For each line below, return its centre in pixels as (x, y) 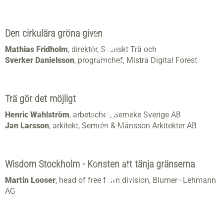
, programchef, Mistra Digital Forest (137, 60)
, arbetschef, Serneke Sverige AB (125, 115)
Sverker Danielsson (40, 60)
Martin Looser (30, 180)
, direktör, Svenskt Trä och (112, 50)
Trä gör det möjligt (40, 99)
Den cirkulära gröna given (54, 33)
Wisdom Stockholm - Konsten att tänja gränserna (100, 164)
